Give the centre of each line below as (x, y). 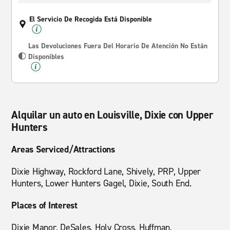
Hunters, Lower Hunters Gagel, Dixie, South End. (101, 183)
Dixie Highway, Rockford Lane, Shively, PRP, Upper (106, 171)
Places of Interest (44, 205)
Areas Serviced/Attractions (63, 149)
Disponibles (46, 57)
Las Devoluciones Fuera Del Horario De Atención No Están (118, 46)
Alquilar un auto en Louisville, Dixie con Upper (112, 115)
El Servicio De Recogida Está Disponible (91, 19)
